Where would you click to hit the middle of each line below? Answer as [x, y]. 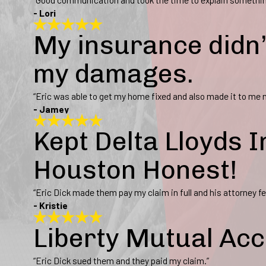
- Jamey [51, 109]
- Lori [45, 12]
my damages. [113, 73]
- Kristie [50, 205]
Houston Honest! [135, 170]
